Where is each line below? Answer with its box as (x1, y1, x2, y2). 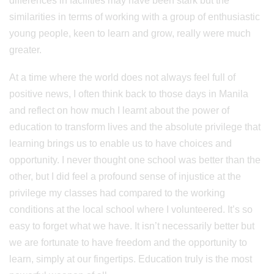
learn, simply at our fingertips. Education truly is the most (9, 254, 252, 264)
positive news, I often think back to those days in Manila (9, 89, 248, 99)
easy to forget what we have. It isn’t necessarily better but (9, 221, 254, 231)
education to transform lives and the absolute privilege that (9, 122, 261, 132)
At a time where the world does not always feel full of (9, 72, 235, 83)
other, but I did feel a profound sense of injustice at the (9, 171, 241, 182)
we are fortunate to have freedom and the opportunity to (9, 237, 247, 248)
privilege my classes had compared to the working (9, 188, 225, 198)
